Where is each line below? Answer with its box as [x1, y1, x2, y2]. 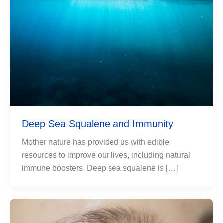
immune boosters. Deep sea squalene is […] [22, 164, 178, 172]
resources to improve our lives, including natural [22, 151, 190, 159]
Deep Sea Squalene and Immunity [22, 118, 173, 129]
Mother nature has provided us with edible [22, 138, 169, 146]
